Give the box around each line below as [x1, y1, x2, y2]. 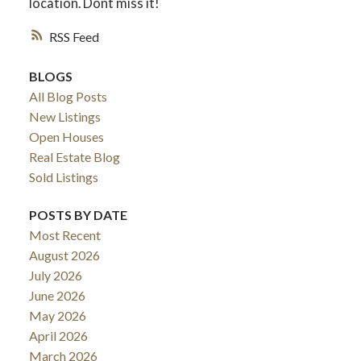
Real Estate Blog [28, 148, 120, 164]
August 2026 [28, 247, 100, 263]
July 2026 [28, 268, 82, 284]
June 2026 [28, 288, 85, 304]
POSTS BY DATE [28, 207, 127, 223]
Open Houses [28, 128, 104, 144]
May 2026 [28, 308, 86, 324]
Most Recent [28, 227, 101, 243]
